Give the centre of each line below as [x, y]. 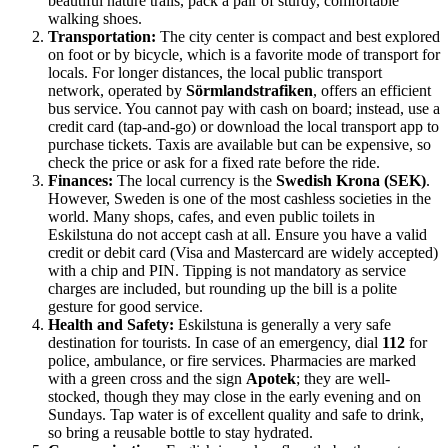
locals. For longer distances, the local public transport [215, 72]
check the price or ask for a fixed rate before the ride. [214, 162]
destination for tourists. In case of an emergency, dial [215, 342]
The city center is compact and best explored [298, 36]
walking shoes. [95, 18]
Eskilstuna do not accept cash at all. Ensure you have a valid [237, 234]
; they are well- [343, 378]
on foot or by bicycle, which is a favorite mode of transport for [244, 54]
